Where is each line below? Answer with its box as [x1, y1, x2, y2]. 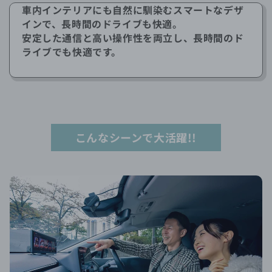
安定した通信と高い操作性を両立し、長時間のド [22, 31, 244, 46]
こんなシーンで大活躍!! [75, 129, 197, 146]
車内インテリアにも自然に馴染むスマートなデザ [22, 3, 244, 18]
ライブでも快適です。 [22, 45, 121, 59]
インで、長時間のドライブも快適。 [22, 17, 183, 32]
